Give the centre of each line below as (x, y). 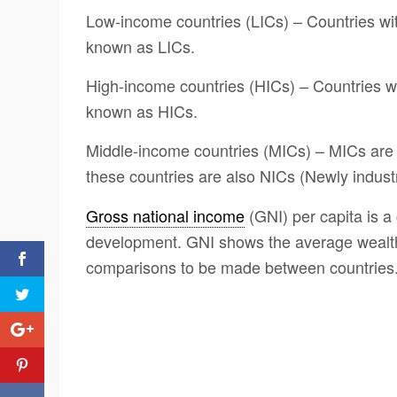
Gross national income (165, 215)
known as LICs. (140, 46)
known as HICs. (142, 111)
